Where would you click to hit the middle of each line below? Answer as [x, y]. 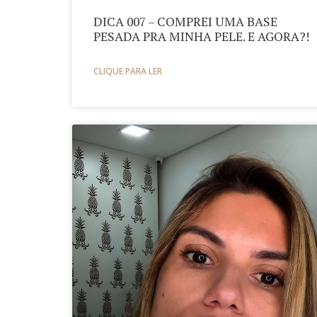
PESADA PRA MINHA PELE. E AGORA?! [201, 36]
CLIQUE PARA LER [128, 71]
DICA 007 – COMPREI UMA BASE [185, 21]
